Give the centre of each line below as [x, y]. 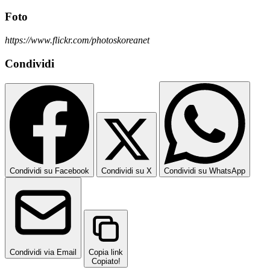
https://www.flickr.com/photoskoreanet [77, 40]
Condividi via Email [43, 253]
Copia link [106, 253]
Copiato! [106, 262]
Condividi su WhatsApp [205, 171]
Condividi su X [127, 171]
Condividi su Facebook [49, 171]
